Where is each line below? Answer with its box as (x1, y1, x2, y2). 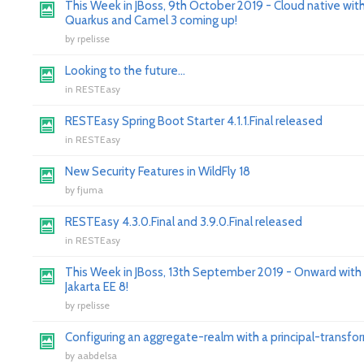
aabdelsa (77, 349, 117, 362)
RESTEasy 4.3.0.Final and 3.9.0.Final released (65, 214, 302, 229)
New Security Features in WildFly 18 (65, 164, 250, 179)
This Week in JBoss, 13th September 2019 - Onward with (65, 265, 362, 279)
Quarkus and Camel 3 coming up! (65, 13, 237, 28)
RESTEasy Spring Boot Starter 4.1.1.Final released (65, 114, 323, 128)
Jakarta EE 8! (65, 279, 128, 294)
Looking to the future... (65, 63, 185, 78)
